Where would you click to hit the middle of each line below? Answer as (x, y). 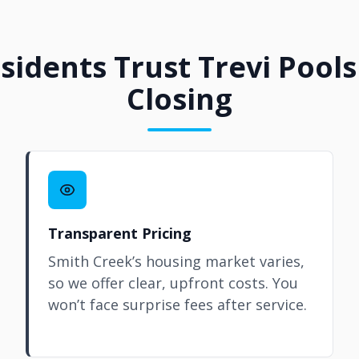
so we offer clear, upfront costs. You (173, 283)
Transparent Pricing (120, 233)
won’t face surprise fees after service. (177, 305)
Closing (179, 99)
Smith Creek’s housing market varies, (176, 261)
